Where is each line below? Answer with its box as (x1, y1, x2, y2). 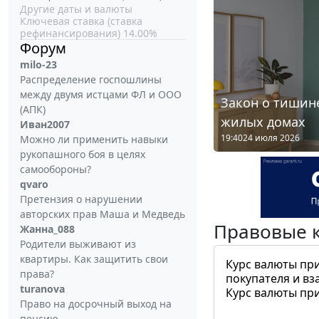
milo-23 (20, 58, 57, 71)
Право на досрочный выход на (20, 297, 172, 310)
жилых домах (221, 113, 305, 131)
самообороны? (20, 162, 91, 176)
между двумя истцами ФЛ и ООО (20, 88, 182, 101)
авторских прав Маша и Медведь (20, 207, 185, 221)
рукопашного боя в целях (20, 147, 145, 161)
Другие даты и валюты (20, 2, 132, 16)
